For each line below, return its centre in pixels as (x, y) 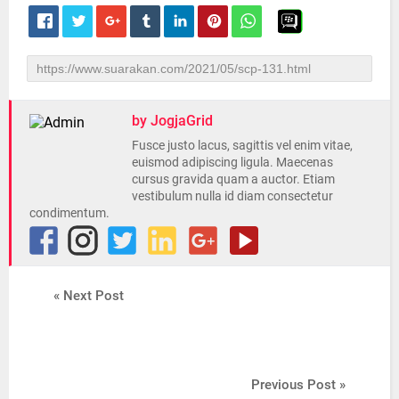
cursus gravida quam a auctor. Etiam (233, 179)
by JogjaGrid (172, 120)
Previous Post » (298, 384)
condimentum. (69, 212)
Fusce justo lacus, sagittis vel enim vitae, (242, 145)
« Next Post (89, 295)
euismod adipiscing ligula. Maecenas (232, 162)
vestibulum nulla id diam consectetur (232, 195)
